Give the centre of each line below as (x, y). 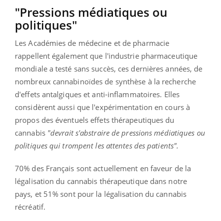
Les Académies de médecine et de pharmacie (92, 43)
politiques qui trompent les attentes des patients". (97, 145)
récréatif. (30, 206)
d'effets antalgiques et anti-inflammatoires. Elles (97, 94)
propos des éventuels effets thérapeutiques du (95, 120)
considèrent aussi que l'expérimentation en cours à (103, 107)
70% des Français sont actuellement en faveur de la (103, 168)
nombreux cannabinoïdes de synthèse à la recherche (105, 81)
